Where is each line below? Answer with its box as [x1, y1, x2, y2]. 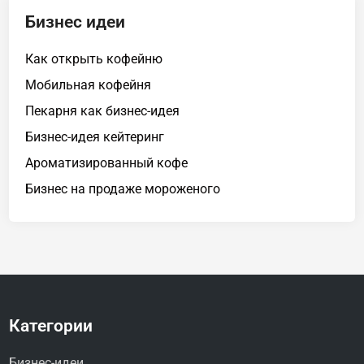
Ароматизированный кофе [25, 154, 188, 171]
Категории [9, 315, 93, 336]
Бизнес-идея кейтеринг [25, 128, 165, 145]
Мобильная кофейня [25, 76, 152, 93]
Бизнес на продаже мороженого [25, 180, 221, 197]
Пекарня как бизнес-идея [25, 102, 180, 119]
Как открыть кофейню [25, 50, 163, 67]
